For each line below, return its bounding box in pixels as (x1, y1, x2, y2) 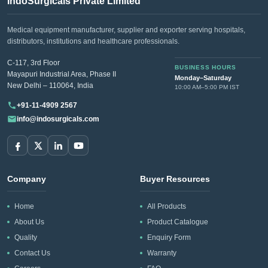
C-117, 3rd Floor (7, 59, 60, 68)
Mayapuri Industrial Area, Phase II (7, 70, 116, 79)
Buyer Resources (140, 174, 210, 184)
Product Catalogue (147, 218, 208, 227)
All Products (147, 202, 186, 211)
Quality (14, 233, 37, 242)
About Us (14, 218, 44, 227)
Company (7, 174, 46, 184)
